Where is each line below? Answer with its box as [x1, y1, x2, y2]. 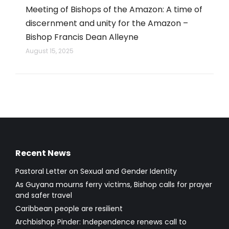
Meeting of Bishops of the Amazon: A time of [26, 3, 202, 15]
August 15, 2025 [26, 46, 74, 55]
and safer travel [15, 190, 72, 200]
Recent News [15, 147, 71, 159]
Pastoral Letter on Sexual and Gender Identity [15, 166, 177, 176]
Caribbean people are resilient [15, 203, 123, 214]
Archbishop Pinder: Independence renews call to [15, 216, 187, 227]
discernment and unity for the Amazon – [26, 17, 188, 29]
